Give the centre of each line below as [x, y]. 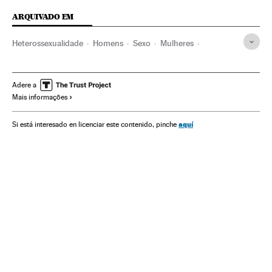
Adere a [24, 85]
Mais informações [40, 97]
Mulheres [177, 43]
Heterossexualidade [48, 43]
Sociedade [159, 63]
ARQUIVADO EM [43, 17]
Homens [108, 43]
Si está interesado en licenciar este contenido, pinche [95, 125]
